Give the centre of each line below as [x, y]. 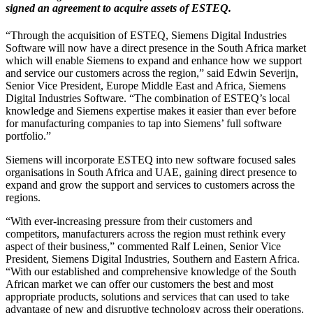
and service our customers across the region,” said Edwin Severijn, [152, 73]
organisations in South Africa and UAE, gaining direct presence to [151, 173]
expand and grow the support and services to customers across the [150, 185]
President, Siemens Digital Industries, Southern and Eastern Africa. [153, 259]
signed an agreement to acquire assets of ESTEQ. [118, 8]
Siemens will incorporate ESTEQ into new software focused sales [151, 160]
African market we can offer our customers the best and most [139, 284]
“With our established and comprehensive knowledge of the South [151, 272]
